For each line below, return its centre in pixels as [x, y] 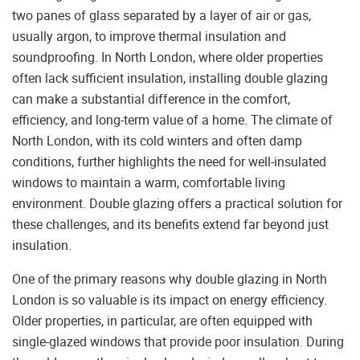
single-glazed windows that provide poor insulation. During [178, 342]
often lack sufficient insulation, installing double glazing [170, 78]
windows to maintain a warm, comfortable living [149, 183]
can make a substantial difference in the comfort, [151, 99]
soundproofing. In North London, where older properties [168, 57]
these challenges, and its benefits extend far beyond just [170, 225]
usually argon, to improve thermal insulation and [149, 37]
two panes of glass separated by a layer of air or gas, [162, 16]
